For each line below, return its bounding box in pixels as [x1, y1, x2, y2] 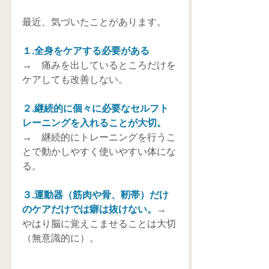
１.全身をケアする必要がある [22, 46, 159, 56]
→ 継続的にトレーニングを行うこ [22, 132, 176, 143]
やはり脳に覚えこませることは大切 [22, 219, 176, 229]
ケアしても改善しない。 [22, 74, 128, 85]
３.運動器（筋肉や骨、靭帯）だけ [22, 190, 169, 201]
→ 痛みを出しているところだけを [22, 60, 176, 71]
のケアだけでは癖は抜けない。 [22, 204, 157, 215]
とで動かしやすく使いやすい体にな [22, 147, 176, 157]
